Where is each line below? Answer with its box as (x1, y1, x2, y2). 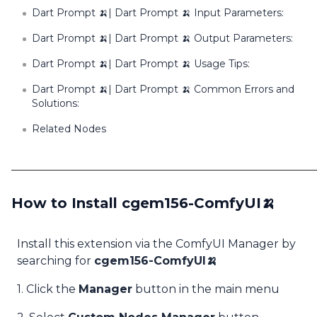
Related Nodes (32, 122, 106, 135)
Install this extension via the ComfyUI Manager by (17, 237, 296, 250)
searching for (17, 254, 94, 267)
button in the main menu (132, 282, 279, 296)
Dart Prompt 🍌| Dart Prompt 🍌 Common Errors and (31, 83, 294, 96)
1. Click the (17, 282, 79, 296)
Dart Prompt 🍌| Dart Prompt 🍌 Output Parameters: (32, 32, 293, 45)
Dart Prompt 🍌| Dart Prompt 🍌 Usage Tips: (32, 57, 250, 70)
